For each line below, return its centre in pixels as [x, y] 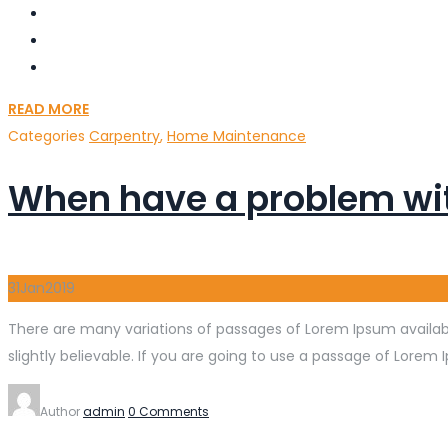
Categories [48, 135]
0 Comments [168, 412]
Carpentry [124, 135]
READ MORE [48, 108]
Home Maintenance [236, 135]
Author [61, 412]
